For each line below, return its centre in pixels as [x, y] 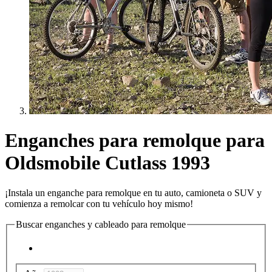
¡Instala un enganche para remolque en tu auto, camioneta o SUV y [133, 192]
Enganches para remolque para [135, 141]
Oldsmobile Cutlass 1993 [107, 163]
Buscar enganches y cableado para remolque [101, 224]
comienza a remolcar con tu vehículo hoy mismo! [99, 203]
